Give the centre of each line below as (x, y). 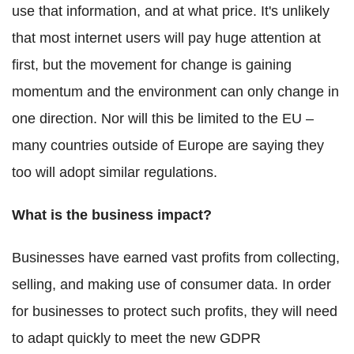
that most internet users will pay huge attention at (166, 38)
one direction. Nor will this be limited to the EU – (163, 119)
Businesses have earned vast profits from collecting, (176, 258)
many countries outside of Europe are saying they (168, 146)
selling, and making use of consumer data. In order (171, 285)
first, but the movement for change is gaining (152, 65)
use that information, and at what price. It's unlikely (171, 11)
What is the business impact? (112, 215)
